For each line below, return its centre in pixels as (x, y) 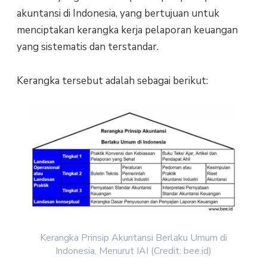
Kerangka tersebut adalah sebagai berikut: (112, 80)
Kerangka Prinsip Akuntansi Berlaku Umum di (133, 237)
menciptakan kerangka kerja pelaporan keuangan (127, 30)
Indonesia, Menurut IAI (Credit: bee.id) (133, 251)
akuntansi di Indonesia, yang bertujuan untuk (118, 14)
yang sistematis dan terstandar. (87, 47)
